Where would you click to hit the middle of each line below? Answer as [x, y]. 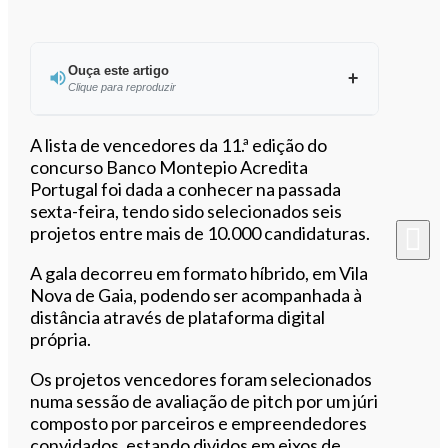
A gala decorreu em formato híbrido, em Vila [199, 272]
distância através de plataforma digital [178, 316]
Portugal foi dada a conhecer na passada [186, 188]
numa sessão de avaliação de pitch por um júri [204, 400]
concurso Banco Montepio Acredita [169, 166]
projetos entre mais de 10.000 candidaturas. [200, 232]
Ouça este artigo [118, 70]
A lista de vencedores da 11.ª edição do [179, 144]
